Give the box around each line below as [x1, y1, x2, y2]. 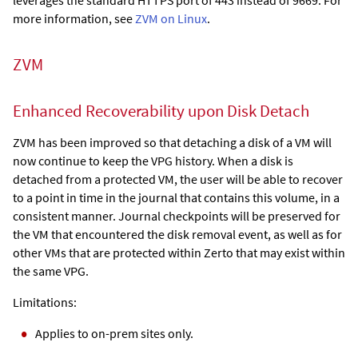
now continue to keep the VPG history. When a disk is [13, 153, 293, 169]
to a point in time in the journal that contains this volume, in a [13, 189, 340, 206]
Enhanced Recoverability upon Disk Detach [13, 101, 309, 122]
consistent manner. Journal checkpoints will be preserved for [13, 208, 340, 225]
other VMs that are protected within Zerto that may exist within [13, 245, 345, 261]
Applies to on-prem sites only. [35, 325, 193, 342]
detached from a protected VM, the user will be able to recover [13, 171, 343, 188]
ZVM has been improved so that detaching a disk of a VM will [13, 134, 332, 151]
